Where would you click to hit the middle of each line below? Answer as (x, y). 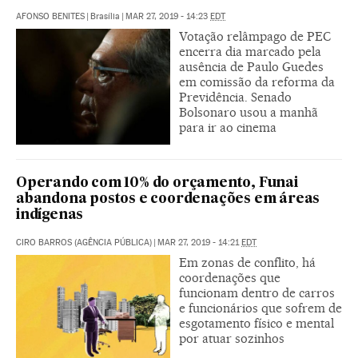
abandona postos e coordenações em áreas (168, 199)
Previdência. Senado (235, 97)
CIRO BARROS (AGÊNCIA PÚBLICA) (84, 242)
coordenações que (230, 277)
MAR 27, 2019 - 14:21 (199, 242)
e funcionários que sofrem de (261, 308)
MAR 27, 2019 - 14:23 (168, 16)
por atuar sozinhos (232, 338)
